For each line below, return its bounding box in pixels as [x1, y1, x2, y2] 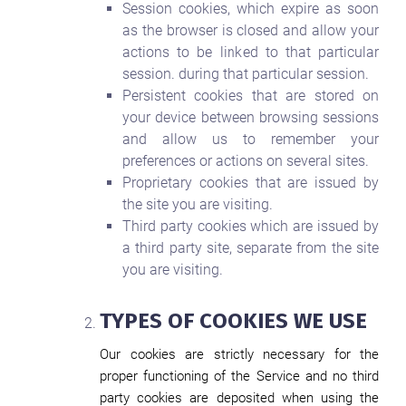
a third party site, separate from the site [122, 239, 379, 256]
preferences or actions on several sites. [122, 152, 369, 169]
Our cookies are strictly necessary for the [100, 346, 379, 362]
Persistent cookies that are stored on [122, 87, 379, 104]
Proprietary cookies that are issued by [122, 174, 379, 191]
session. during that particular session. [122, 65, 369, 82]
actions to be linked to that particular [122, 43, 379, 61]
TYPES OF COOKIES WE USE [100, 308, 367, 333]
